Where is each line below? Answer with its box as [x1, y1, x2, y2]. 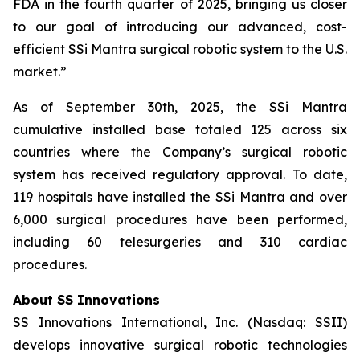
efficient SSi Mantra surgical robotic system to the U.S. [13, 41, 347, 57]
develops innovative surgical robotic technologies [13, 337, 347, 353]
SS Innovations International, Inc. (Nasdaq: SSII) [13, 314, 347, 330]
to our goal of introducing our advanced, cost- [13, 18, 347, 35]
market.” [13, 63, 67, 80]
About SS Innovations [13, 292, 160, 308]
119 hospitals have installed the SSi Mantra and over [13, 189, 347, 205]
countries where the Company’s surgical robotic [13, 144, 347, 160]
